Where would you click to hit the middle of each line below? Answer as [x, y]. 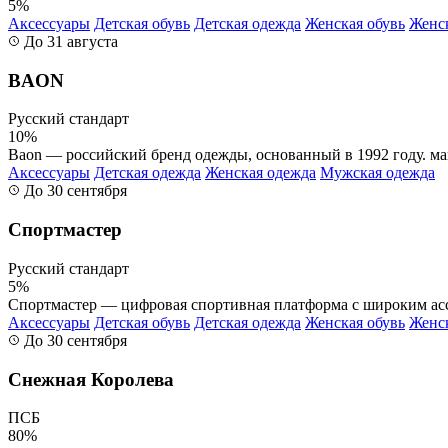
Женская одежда [260, 173]
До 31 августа [69, 42]
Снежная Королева [91, 379]
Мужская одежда [377, 173]
